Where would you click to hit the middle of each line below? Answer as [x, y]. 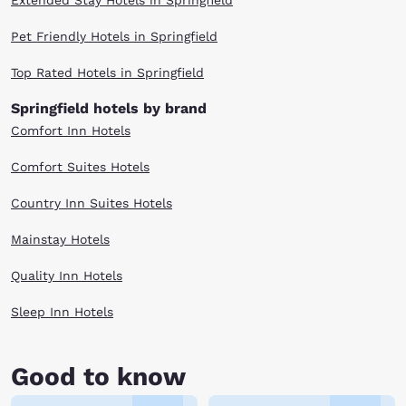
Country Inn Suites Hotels [92, 203]
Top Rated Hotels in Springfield [107, 72]
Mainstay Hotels [60, 239]
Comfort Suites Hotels [80, 167]
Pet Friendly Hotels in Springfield [114, 36]
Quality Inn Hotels [67, 275]
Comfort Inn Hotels [71, 130]
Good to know [98, 377]
